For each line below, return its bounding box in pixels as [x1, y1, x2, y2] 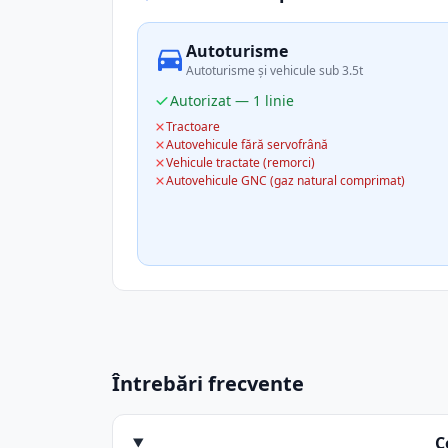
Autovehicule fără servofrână [166, 136, 328, 153]
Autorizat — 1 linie [170, 91, 294, 110]
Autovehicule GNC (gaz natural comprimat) [166, 172, 405, 189]
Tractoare [166, 118, 220, 135]
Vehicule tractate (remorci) [166, 154, 315, 171]
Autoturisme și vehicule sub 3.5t [186, 62, 363, 79]
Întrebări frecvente [112, 370, 304, 397]
